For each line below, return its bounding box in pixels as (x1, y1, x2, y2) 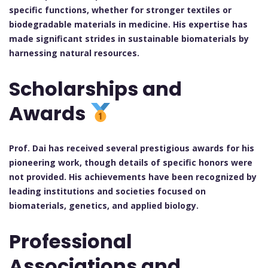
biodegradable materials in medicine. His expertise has (9, 19, 248, 31)
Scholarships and (9, 75, 182, 102)
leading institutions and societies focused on (9, 185, 206, 197)
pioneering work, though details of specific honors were (9, 157, 252, 169)
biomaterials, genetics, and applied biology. (9, 200, 199, 212)
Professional (9, 228, 132, 255)
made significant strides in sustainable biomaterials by (9, 33, 249, 45)
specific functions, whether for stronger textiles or (9, 4, 232, 16)
